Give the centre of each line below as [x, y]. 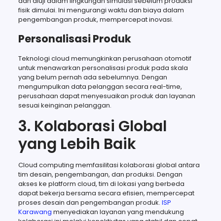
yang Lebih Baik [77, 144]
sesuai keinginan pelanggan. [65, 105]
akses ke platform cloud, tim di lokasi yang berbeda [101, 184]
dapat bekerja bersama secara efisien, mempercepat [106, 193]
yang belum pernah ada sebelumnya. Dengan [92, 77]
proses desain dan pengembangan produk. [90, 202]
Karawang [35, 212]
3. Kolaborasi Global [92, 126]
